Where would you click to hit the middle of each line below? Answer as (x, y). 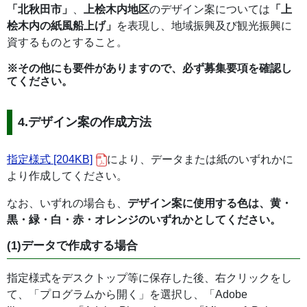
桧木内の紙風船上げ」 (62, 26)
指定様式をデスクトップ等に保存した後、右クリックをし (149, 278)
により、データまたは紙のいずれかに (200, 159)
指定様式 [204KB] (50, 159)
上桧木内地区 (116, 9)
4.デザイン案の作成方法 (85, 122)
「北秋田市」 (40, 9)
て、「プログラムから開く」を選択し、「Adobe (127, 294)
